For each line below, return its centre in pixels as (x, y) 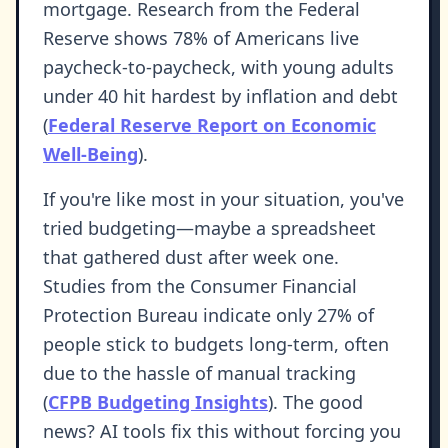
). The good (315, 402)
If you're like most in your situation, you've (223, 199)
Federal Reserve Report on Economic (212, 125)
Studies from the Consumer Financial (200, 286)
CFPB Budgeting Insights (158, 402)
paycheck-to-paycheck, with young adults (218, 67)
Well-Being (90, 154)
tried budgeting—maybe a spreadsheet (209, 228)
